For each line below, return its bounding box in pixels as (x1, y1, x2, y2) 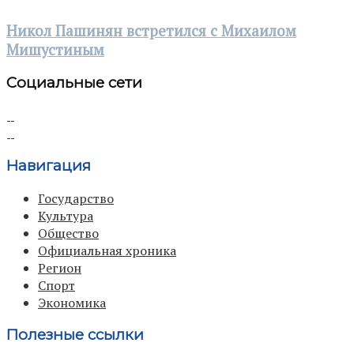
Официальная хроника (38, 241, 176, 259)
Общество (38, 224, 99, 242)
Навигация (6, 156, 91, 175)
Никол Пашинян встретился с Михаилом (6, 21, 296, 40)
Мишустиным (6, 40, 104, 59)
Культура (38, 206, 93, 224)
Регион (38, 258, 81, 277)
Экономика (38, 293, 106, 311)
